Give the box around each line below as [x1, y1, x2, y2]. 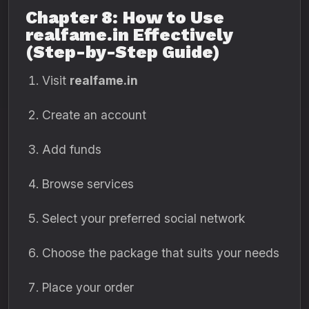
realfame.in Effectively [26, 25, 232, 45]
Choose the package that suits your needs [42, 246, 279, 260]
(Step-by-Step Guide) [26, 42, 220, 62]
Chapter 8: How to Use [26, 8, 224, 28]
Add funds [42, 142, 101, 157]
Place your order [42, 280, 134, 295]
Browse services [42, 177, 134, 191]
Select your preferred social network [42, 211, 245, 226]
